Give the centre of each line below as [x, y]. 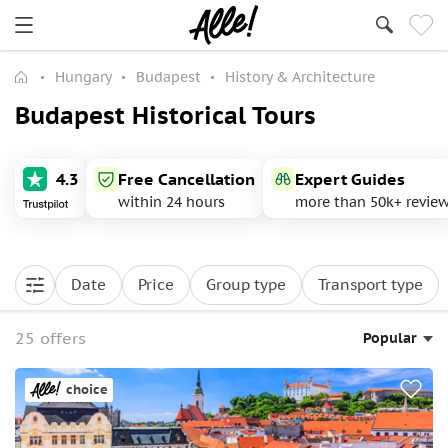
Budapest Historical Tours [165, 115]
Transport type [370, 284]
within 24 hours [171, 202]
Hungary [83, 77]
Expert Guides [350, 179]
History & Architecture [300, 77]
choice [87, 389]
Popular [390, 338]
